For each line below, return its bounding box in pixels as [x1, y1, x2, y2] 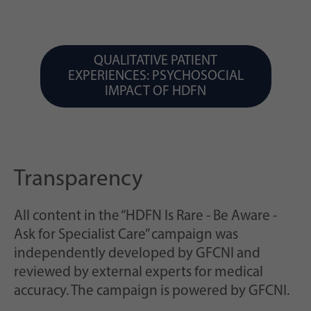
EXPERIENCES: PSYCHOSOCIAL [67, 69, 244, 84]
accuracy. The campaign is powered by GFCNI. [14, 284, 289, 299]
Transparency [14, 168, 143, 192]
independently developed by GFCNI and [14, 246, 260, 262]
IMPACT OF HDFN [105, 85, 206, 99]
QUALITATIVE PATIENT [94, 54, 217, 69]
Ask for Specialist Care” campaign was [14, 228, 238, 243]
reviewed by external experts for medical [14, 265, 263, 280]
